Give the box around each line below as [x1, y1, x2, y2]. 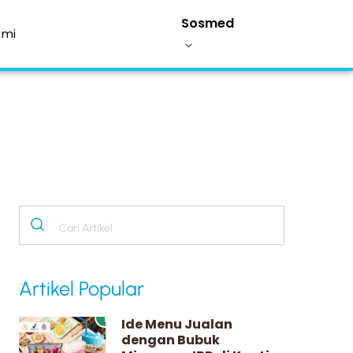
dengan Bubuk [121, 331, 220, 350]
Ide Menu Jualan [121, 315, 232, 334]
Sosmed [181, 14, 235, 32]
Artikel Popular [19, 277, 144, 301]
